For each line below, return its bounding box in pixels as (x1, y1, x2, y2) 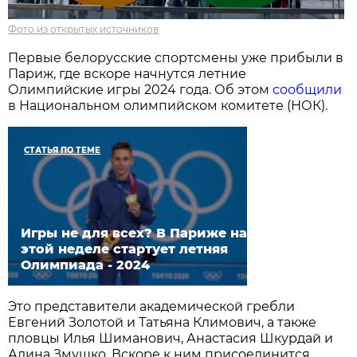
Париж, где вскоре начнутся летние (8, 65, 247, 81)
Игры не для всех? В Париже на (21, 225, 248, 241)
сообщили (273, 81, 343, 97)
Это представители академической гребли (8, 298, 296, 314)
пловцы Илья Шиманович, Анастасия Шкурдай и (8, 330, 334, 346)
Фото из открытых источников (8, 22, 159, 35)
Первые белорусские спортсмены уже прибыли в (8, 49, 344, 65)
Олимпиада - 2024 (21, 257, 151, 273)
